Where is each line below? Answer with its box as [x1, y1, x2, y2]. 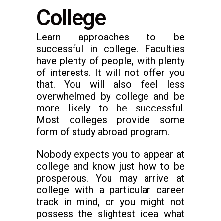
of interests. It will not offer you [37, 67, 184, 78]
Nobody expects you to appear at [37, 148, 184, 160]
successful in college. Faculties [37, 43, 184, 55]
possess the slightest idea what [37, 208, 184, 220]
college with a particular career [37, 184, 184, 196]
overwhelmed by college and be [37, 90, 184, 102]
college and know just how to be [37, 160, 184, 172]
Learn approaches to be [37, 31, 184, 43]
